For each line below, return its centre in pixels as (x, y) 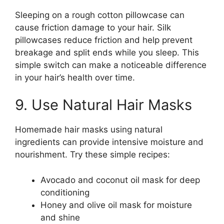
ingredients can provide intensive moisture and (109, 142)
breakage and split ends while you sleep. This (107, 52)
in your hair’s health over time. (75, 77)
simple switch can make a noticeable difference (111, 65)
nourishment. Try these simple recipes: (92, 155)
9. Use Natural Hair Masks (103, 105)
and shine (60, 217)
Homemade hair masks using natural (89, 130)
